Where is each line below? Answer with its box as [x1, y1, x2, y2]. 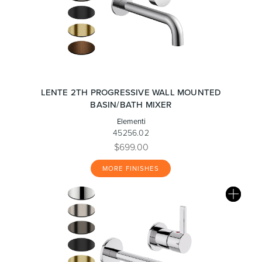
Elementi [116, 116, 146, 126]
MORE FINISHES [102, 164, 159, 173]
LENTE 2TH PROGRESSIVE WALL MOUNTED [40, 86, 222, 98]
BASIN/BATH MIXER [90, 98, 172, 111]
